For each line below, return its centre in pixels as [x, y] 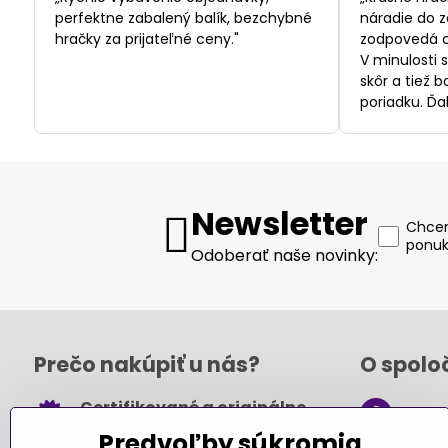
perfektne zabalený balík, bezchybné [183, 18]
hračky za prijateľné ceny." [146, 39]
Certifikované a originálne [192, 408]
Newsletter [279, 224]
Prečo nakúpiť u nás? [146, 365]
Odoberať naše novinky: [284, 256]
